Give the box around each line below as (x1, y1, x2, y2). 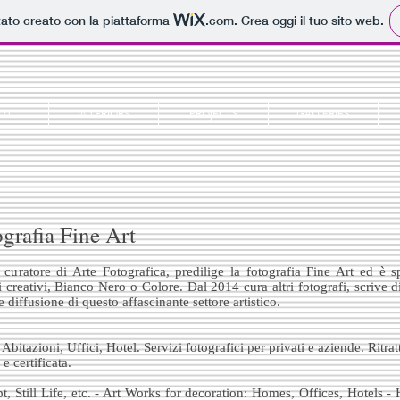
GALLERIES (296, 106, 350, 121)
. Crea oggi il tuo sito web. (233, 12, 384, 29)
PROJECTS (188, 106, 238, 121)
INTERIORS (77, 106, 130, 121)
